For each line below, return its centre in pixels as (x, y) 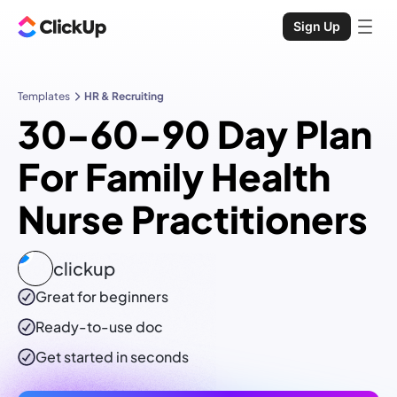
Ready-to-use (86, 327)
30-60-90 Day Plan (195, 134)
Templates (44, 96)
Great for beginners (102, 297)
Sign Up (317, 26)
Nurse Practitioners (193, 219)
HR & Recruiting (124, 96)
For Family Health (174, 176)
